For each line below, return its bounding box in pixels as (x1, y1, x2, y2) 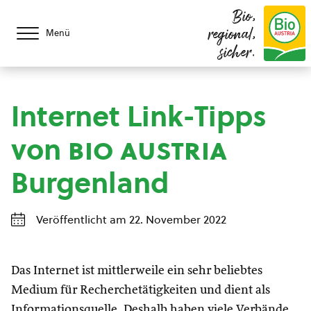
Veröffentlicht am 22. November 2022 (36, 212, 226, 227)
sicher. (220, 42, 255, 65)
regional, (208, 24, 255, 47)
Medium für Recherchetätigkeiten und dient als (11, 284, 270, 296)
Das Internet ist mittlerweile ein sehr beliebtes (11, 264, 262, 277)
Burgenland (11, 163, 169, 203)
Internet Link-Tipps (11, 96, 267, 136)
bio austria (68, 130, 227, 169)
